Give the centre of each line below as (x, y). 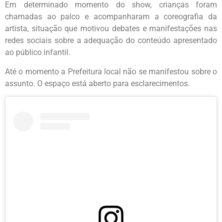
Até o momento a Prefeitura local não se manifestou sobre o (111, 71)
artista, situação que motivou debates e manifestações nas (111, 29)
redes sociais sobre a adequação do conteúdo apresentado (111, 41)
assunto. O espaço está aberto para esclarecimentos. (97, 83)
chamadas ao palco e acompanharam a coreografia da (111, 17)
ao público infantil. (38, 53)
